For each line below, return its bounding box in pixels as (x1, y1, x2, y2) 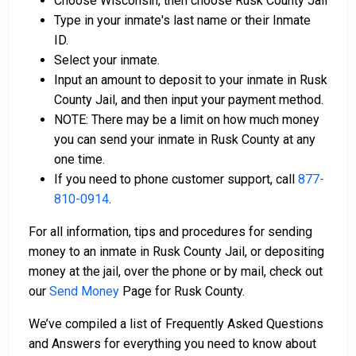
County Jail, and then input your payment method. (54, 91, 327, 107)
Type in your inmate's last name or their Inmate (54, 12, 311, 28)
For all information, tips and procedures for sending (29, 223, 312, 239)
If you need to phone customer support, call (54, 171, 298, 187)
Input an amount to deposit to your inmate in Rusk (54, 72, 327, 87)
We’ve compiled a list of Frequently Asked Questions (29, 315, 323, 331)
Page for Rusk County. (119, 283, 245, 299)
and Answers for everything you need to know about (29, 335, 316, 351)
